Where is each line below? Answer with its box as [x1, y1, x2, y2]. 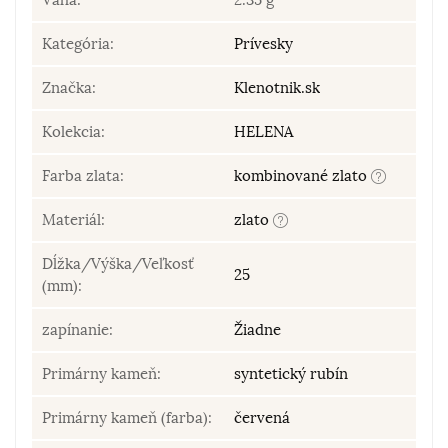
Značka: [42, 78, 96, 97]
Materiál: [42, 210, 105, 229]
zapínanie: [42, 320, 113, 339]
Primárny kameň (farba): [42, 408, 212, 427]
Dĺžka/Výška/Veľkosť [42, 254, 194, 273]
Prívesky [234, 34, 293, 53]
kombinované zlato [234, 166, 371, 185]
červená [234, 408, 290, 427]
